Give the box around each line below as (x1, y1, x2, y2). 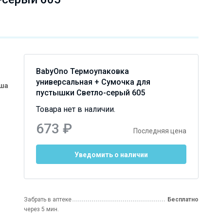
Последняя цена (133, 127, 186, 135)
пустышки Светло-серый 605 (36, 88, 145, 97)
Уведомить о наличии (74, 151, 148, 159)
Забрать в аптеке (23, 196, 72, 203)
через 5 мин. (23, 206, 59, 213)
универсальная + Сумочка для (36, 77, 150, 87)
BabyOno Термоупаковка (36, 67, 129, 76)
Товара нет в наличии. (36, 105, 115, 114)
